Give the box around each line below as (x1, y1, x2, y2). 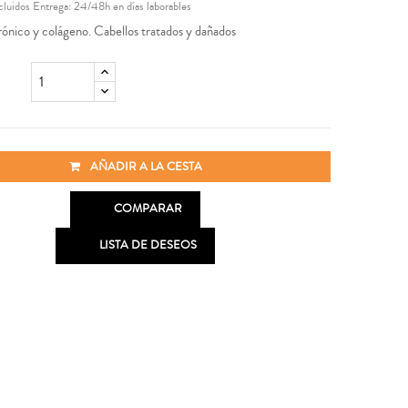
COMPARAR (114, 199, 182, 217)
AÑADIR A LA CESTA (89, 158, 202, 176)
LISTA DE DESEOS (99, 236, 197, 253)
